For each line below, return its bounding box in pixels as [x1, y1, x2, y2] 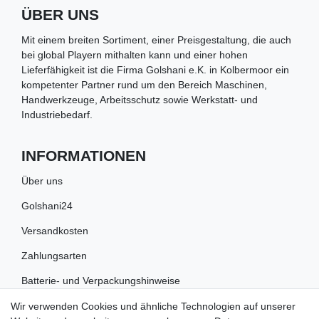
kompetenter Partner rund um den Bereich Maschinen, [21, 78, 267, 90]
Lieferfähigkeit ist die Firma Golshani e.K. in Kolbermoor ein [21, 63, 289, 75]
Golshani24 [21, 199, 73, 211]
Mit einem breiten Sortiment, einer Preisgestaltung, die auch [21, 33, 291, 46]
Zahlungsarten [21, 249, 87, 261]
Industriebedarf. [21, 108, 93, 120]
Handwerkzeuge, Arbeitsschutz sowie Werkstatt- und [21, 93, 258, 105]
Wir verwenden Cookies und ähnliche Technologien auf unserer [11, 300, 296, 312]
